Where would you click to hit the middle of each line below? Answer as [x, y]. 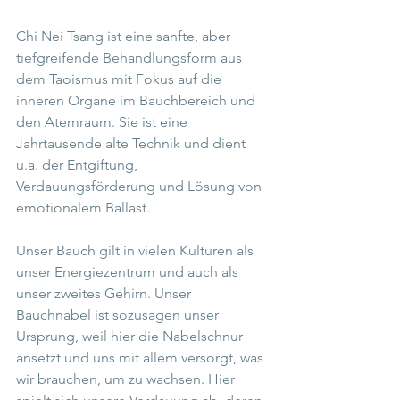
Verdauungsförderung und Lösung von [141, 187]
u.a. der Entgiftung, [79, 165]
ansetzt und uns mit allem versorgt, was [142, 358]
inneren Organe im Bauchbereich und [137, 101]
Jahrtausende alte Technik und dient [133, 144]
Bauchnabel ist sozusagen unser [119, 315]
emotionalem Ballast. [83, 208]
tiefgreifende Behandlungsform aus [131, 58]
